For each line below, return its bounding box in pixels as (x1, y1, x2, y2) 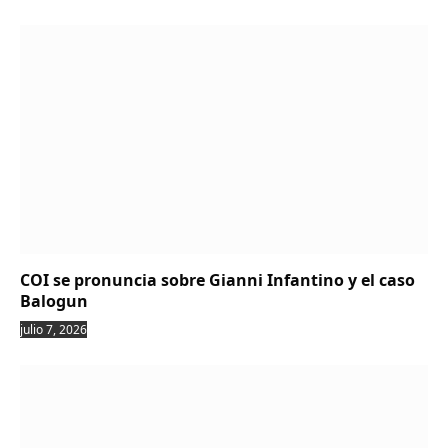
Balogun (20, 290, 88, 313)
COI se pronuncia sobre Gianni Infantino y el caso (20, 269, 415, 292)
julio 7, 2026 (20, 321, 87, 339)
